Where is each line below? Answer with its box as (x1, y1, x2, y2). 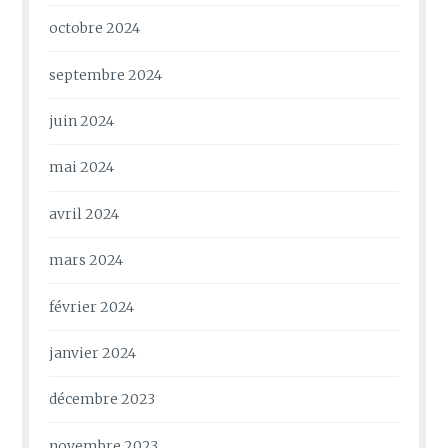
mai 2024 (49, 158, 115, 177)
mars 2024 (49, 251, 124, 270)
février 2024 (49, 297, 135, 316)
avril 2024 (49, 204, 120, 223)
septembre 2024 (49, 65, 163, 84)
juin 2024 (49, 112, 115, 131)
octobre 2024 (49, 19, 141, 38)
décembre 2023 (49, 390, 156, 409)
